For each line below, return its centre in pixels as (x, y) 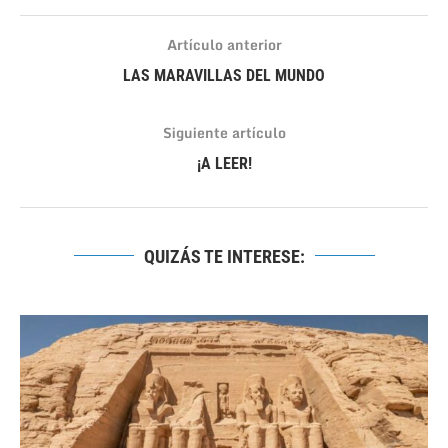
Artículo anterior (224, 44)
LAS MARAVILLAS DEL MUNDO (224, 75)
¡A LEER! (224, 163)
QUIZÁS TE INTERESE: (224, 256)
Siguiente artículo (224, 132)
